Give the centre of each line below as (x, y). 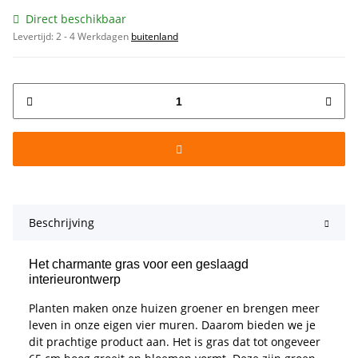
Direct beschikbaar (76, 19)
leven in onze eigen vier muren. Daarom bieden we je (172, 325)
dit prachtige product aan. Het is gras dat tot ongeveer (175, 342)
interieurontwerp (75, 280)
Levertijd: (34, 37)
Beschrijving (62, 223)
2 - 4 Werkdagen (93, 37)
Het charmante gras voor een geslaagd (139, 265)
